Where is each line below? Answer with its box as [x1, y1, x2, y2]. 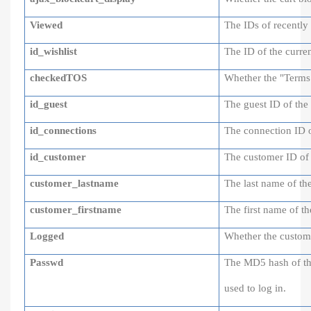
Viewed [30, 19, 63, 31]
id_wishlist [30, 46, 78, 57]
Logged [30, 230, 65, 242]
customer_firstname [30, 204, 122, 215]
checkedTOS [30, 72, 87, 83]
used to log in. [224, 283, 287, 294]
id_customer [30, 151, 87, 162]
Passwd [30, 257, 64, 268]
